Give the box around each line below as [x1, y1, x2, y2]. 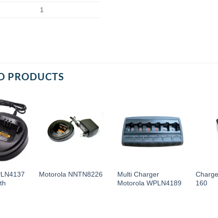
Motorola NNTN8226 [38, 170, 103, 179]
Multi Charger [117, 170, 160, 178]
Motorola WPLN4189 [117, 179, 182, 187]
